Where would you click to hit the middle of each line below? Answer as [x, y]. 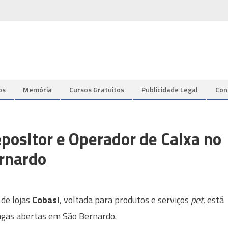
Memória [37, 89]
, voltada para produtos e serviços [125, 200]
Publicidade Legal [170, 89]
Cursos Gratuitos [97, 89]
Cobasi [46, 200]
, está [213, 200]
